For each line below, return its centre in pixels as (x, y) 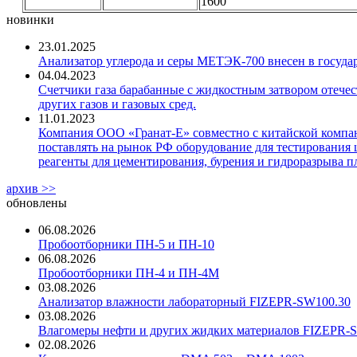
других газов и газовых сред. (117, 104)
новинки (30, 20)
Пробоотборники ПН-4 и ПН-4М (129, 273)
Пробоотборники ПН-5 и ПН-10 (126, 245)
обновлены (37, 203)
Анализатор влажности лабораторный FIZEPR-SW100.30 (194, 302)
